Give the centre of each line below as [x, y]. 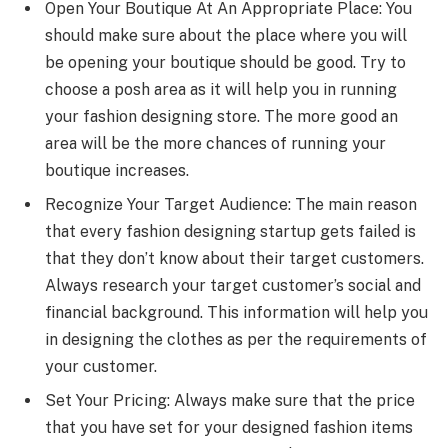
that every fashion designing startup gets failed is [230, 231]
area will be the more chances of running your [215, 143]
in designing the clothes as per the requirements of [236, 339]
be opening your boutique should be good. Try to [225, 62]
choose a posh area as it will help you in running [221, 89]
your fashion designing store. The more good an [221, 116]
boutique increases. [117, 170]
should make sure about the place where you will [226, 35]
